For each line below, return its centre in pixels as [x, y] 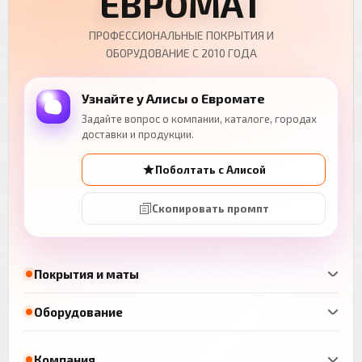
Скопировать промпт [210, 209]
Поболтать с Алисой [210, 170]
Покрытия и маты [86, 274]
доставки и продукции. [138, 135]
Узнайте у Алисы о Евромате [173, 99]
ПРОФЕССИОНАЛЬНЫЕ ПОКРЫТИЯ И [181, 36]
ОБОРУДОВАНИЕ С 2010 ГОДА [181, 53]
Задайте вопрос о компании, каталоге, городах [199, 119]
